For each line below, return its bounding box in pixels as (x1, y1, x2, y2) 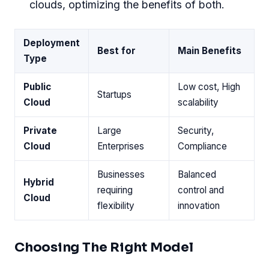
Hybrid (23, 176, 54, 188)
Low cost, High (178, 80, 240, 92)
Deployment (23, 37, 80, 49)
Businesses (97, 168, 145, 180)
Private (23, 124, 57, 136)
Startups (97, 88, 131, 100)
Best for (97, 44, 136, 56)
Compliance (178, 140, 227, 152)
